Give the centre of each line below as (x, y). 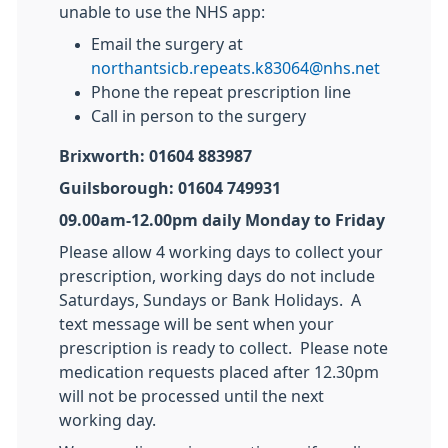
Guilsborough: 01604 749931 (170, 188)
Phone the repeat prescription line (221, 92)
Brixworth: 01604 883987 (155, 156)
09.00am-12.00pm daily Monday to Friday (222, 220)
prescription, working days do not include (217, 276)
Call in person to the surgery (198, 116)
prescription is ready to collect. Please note (223, 348)
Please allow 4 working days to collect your (221, 252)
